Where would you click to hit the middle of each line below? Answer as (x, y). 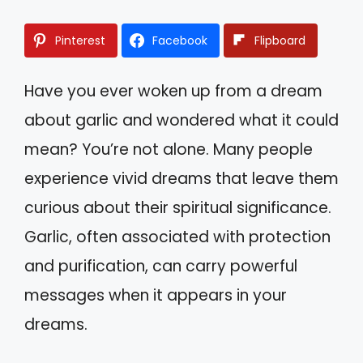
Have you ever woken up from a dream (173, 91)
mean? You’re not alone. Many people (169, 149)
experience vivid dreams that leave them (181, 178)
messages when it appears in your (156, 295)
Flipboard (280, 40)
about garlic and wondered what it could (181, 120)
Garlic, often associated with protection (177, 237)
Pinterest (80, 40)
